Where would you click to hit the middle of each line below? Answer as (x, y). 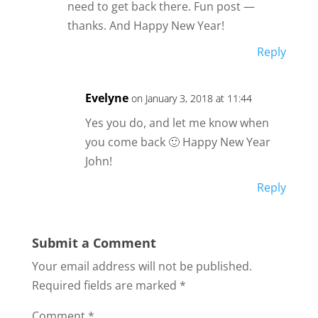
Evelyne (106, 98)
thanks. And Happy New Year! (146, 25)
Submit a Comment (94, 242)
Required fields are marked (105, 285)
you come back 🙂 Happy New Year (177, 142)
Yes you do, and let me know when (177, 122)
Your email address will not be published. (142, 266)
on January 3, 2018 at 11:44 (191, 98)
